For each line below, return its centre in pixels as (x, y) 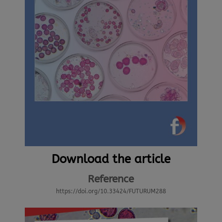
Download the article (111, 159)
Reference (111, 179)
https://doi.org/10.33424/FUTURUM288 (111, 192)
